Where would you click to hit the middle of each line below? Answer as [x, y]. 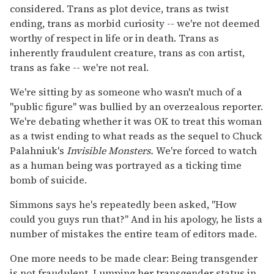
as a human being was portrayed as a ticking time [126, 165]
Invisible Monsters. [109, 150]
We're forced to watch [205, 150]
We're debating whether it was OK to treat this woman [136, 121]
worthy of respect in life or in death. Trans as [114, 38]
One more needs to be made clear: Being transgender [134, 258]
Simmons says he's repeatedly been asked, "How [123, 204]
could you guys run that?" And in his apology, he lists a [136, 219]
